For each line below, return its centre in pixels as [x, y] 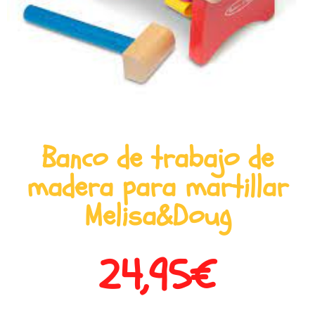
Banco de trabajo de [157, 158]
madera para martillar [157, 187]
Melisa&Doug [157, 216]
